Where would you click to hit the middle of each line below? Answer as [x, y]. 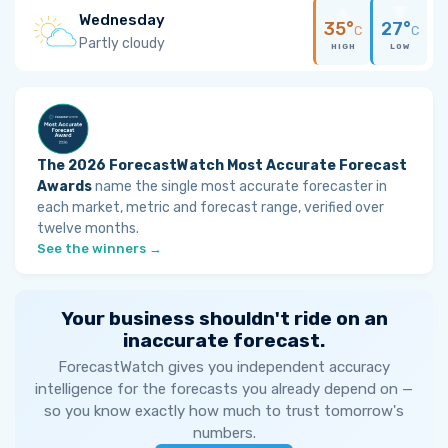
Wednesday [122, 19]
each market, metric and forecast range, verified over [210, 207]
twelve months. [88, 228]
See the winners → [99, 248]
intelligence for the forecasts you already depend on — [224, 389]
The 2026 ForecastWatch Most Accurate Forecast [222, 165]
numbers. [224, 433]
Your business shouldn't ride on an [224, 318]
